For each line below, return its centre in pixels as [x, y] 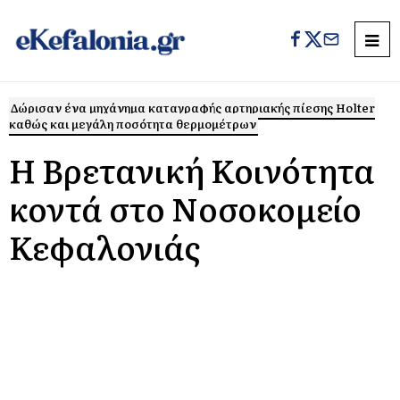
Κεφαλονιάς [104, 246]
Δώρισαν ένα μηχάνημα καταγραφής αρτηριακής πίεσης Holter [193, 108]
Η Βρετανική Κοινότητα [192, 169]
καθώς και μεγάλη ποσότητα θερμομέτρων [133, 124]
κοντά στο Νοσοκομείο [185, 208]
